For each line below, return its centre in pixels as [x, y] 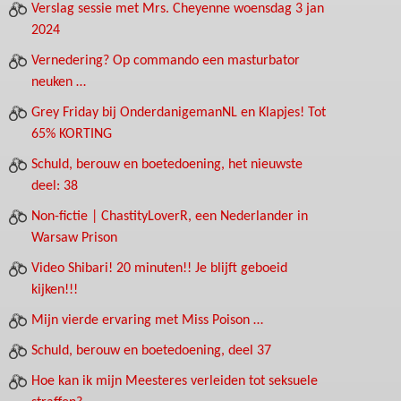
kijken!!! [55, 290]
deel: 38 [55, 186]
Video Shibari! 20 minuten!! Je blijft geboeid [159, 268]
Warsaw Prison [74, 238]
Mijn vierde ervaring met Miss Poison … [147, 320]
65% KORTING [72, 134]
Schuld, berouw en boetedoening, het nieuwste [167, 164]
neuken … [59, 82]
